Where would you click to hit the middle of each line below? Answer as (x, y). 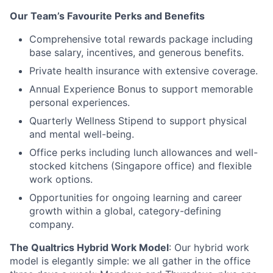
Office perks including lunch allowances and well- (144, 152)
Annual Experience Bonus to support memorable (141, 89)
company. (51, 224)
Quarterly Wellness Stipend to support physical (138, 121)
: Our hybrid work (209, 247)
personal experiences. (80, 102)
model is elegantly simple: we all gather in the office (130, 261)
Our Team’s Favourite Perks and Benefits (107, 16)
